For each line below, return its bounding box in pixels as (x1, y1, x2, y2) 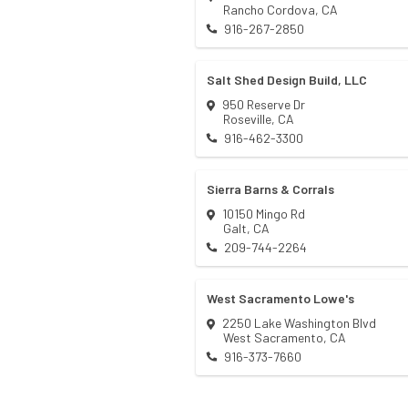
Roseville (223, 111, 271, 127)
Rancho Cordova (223, 2, 315, 18)
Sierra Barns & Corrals (207, 181, 334, 198)
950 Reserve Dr (222, 97, 305, 113)
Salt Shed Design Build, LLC (207, 72, 367, 88)
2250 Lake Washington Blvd (222, 315, 376, 331)
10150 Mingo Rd (222, 206, 305, 222)
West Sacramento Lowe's (207, 291, 354, 307)
